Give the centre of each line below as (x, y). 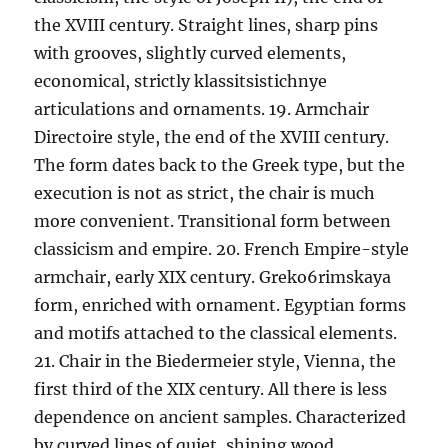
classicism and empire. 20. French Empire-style (222, 249)
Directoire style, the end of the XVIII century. (212, 137)
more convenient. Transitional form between (213, 221)
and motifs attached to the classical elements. (216, 333)
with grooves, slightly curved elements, (190, 53)
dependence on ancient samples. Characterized (220, 417)
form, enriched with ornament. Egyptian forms (220, 305)
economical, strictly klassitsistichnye (181, 81)
